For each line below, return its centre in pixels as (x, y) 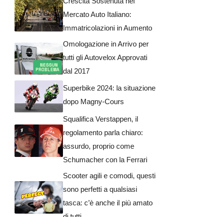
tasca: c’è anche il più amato (108, 203)
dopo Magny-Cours (93, 102)
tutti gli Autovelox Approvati (105, 57)
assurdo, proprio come (99, 146)
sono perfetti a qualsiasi (100, 189)
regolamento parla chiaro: (103, 133)
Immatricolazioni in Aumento (108, 28)
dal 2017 (76, 71)
